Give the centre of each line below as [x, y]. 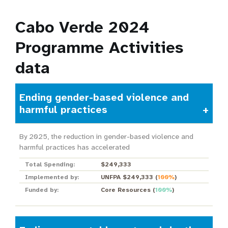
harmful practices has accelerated [74, 147]
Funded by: [41, 190]
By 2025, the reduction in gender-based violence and [106, 137]
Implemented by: [52, 177]
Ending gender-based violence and [104, 97]
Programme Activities [99, 48]
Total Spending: [50, 165]
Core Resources [125, 190]
